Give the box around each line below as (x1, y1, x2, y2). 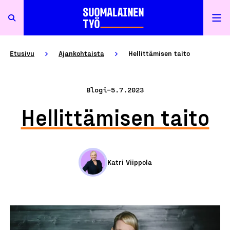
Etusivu (10, 49, 34, 57)
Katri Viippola (107, 158, 152, 166)
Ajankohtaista (59, 49, 104, 57)
